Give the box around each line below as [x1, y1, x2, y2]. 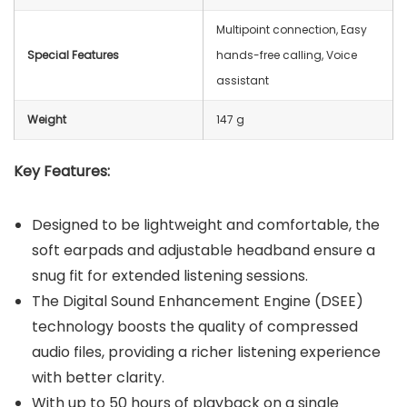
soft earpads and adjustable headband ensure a [32, 240, 375, 262]
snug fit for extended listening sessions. [32, 265, 308, 287]
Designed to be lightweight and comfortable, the [32, 214, 380, 236]
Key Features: [14, 161, 110, 183]
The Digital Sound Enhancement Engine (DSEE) [32, 291, 363, 313]
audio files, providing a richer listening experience [32, 342, 381, 363]
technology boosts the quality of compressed [32, 316, 358, 338]
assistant [216, 73, 269, 89]
